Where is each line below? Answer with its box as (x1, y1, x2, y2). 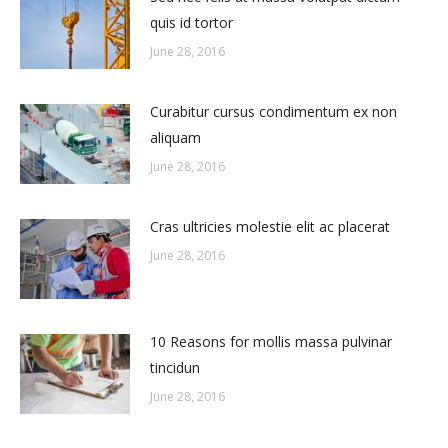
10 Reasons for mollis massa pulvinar (150, 332, 392, 351)
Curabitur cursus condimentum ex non (150, 102, 397, 121)
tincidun (150, 358, 200, 377)
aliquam (150, 128, 201, 147)
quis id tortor (150, 13, 233, 32)
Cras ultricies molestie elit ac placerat (150, 217, 390, 236)
